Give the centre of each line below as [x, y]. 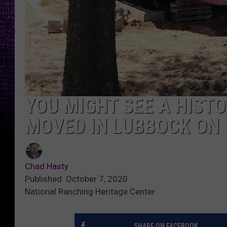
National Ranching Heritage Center [90, 192]
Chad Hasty [47, 166]
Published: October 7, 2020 [76, 179]
